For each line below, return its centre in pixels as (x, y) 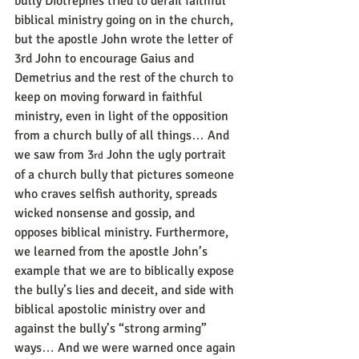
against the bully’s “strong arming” (112, 329)
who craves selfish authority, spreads (117, 194)
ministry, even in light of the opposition (123, 116)
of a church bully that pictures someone (126, 175)
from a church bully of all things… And (123, 135)
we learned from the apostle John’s (113, 252)
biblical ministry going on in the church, (125, 20)
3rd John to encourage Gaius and (106, 58)
